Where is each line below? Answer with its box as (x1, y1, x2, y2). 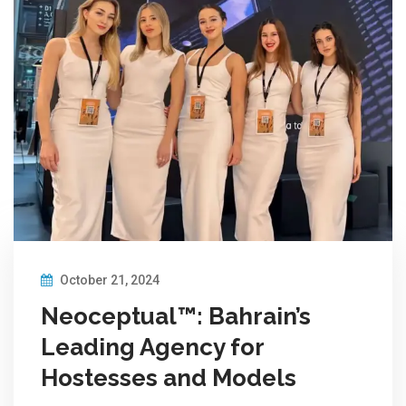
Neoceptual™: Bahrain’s (41, 302, 311, 330)
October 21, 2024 (57, 272, 159, 287)
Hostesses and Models (41, 363, 296, 391)
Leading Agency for (41, 333, 264, 361)
